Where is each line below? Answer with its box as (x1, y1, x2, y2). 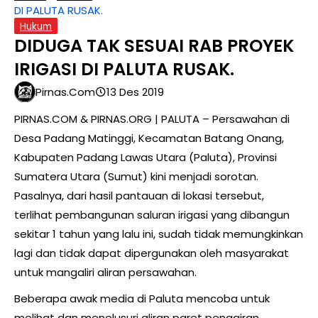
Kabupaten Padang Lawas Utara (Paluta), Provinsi (14, 150, 277, 165)
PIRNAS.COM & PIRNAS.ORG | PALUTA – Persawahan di (14, 111, 290, 127)
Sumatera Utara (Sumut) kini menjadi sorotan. (14, 169, 258, 185)
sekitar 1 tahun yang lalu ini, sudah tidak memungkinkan (14, 226, 303, 242)
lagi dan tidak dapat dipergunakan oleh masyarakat (14, 246, 289, 261)
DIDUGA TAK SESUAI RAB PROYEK (14, 34, 294, 58)
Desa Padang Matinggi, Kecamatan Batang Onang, (14, 131, 284, 146)
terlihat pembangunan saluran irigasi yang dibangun (14, 207, 290, 223)
